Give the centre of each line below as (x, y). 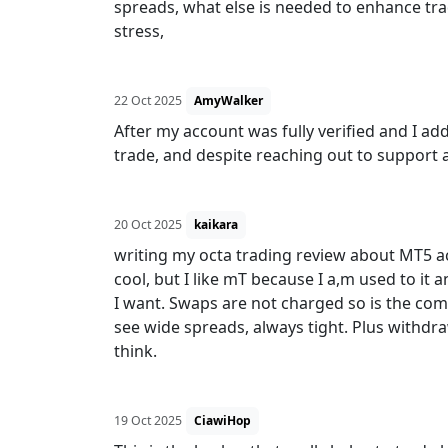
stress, (139, 31)
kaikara (216, 224)
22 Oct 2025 (148, 100)
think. (135, 351)
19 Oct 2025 (148, 420)
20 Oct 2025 (148, 224)
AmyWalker (228, 100)
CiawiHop (222, 420)
